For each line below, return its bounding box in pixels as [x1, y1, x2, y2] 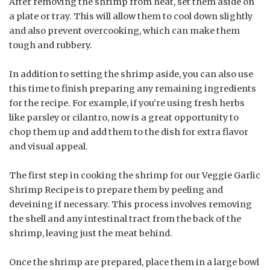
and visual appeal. [9, 140, 88, 152]
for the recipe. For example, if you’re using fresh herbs [9, 97, 245, 108]
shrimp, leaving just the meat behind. [9, 227, 172, 239]
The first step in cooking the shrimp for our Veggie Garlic [9, 169, 260, 181]
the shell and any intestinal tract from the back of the [9, 213, 241, 224]
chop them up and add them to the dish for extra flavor [9, 126, 248, 137]
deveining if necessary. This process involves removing [9, 198, 252, 210]
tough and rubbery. [9, 39, 92, 51]
